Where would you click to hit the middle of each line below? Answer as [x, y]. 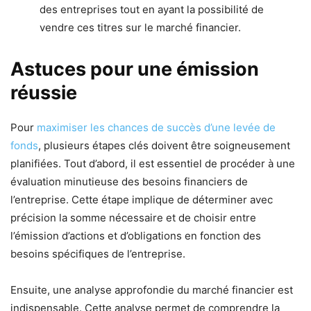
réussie [46, 92]
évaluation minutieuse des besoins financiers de [129, 181]
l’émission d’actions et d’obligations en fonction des [136, 235]
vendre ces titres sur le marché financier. [140, 27]
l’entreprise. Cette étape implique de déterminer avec [142, 199]
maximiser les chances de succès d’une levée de [156, 127]
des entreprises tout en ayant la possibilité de [152, 9]
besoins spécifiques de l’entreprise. [98, 253]
